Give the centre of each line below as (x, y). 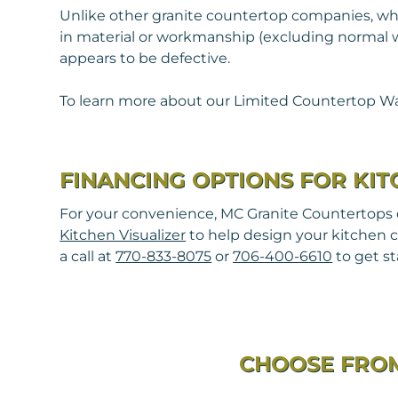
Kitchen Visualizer (123, 235)
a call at (88, 256)
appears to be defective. (145, 58)
